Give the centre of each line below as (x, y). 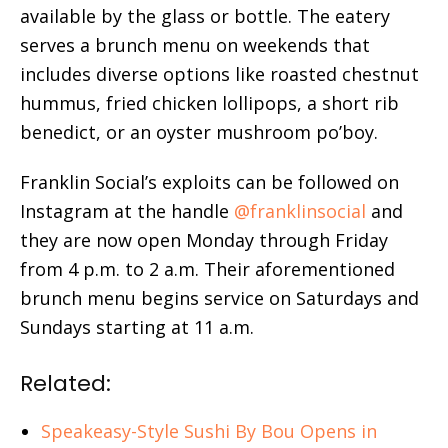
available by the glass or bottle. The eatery (205, 15)
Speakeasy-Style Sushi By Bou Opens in (209, 430)
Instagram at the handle (127, 210)
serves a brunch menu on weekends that (195, 44)
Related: (65, 383)
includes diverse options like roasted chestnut (219, 73)
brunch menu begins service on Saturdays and (219, 297)
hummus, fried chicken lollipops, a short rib (209, 102)
